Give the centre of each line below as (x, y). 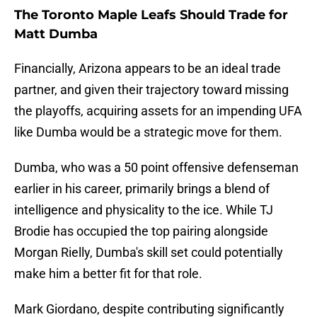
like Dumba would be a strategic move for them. (148, 132)
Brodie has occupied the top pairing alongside (141, 231)
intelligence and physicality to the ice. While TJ (144, 210)
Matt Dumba (56, 34)
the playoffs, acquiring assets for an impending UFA (158, 111)
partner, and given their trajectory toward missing (151, 90)
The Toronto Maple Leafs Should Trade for (151, 15)
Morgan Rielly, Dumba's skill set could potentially (149, 253)
